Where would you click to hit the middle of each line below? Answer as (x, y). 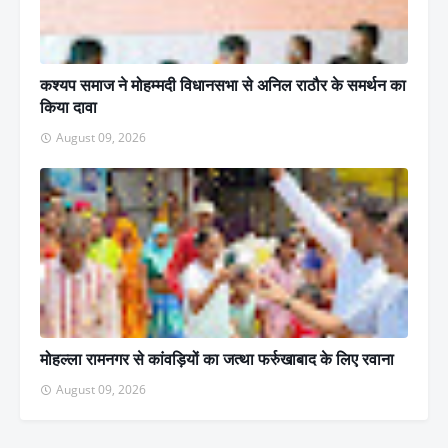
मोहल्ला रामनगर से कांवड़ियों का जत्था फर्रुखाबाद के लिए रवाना (217, 359)
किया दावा (68, 107)
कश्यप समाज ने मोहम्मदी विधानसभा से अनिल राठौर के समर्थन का (223, 85)
